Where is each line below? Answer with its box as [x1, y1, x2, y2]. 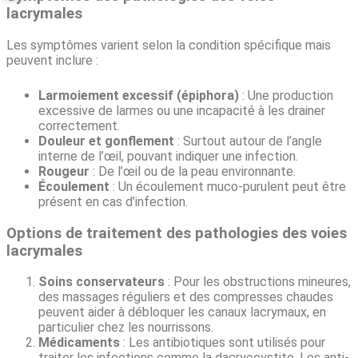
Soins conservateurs [38, 274, 165, 290]
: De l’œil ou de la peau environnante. [89, 163, 296, 179]
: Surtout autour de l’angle [174, 133, 322, 149]
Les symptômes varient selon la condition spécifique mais [6, 37, 331, 53]
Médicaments [38, 335, 120, 351]
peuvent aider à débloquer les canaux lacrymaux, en [38, 304, 326, 320]
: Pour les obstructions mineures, [165, 274, 351, 290]
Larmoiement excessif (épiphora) [38, 87, 239, 103]
